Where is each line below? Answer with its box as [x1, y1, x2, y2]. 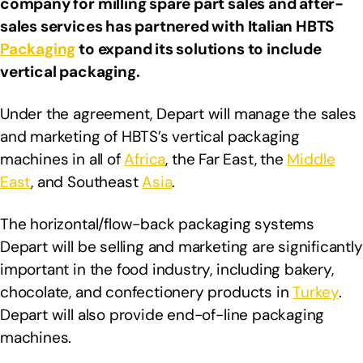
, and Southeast [31, 172, 143, 193]
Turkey [293, 282, 340, 303]
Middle [287, 149, 335, 170]
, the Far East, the [165, 149, 288, 170]
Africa [124, 149, 166, 170]
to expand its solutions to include [75, 39, 322, 60]
